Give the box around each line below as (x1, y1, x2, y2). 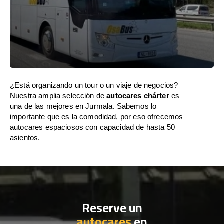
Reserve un (81, 196, 142, 219)
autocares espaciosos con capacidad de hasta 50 (10, 123, 175, 131)
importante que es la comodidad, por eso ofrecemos (10, 112, 183, 121)
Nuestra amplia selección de (10, 91, 107, 100)
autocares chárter (106, 91, 169, 100)
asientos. (10, 133, 40, 142)
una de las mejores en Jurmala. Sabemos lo (10, 102, 157, 110)
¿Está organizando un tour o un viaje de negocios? (10, 81, 178, 89)
